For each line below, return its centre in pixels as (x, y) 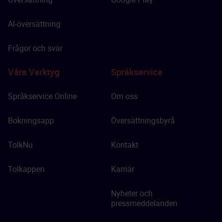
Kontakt (125, 145)
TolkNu (20, 145)
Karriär (123, 169)
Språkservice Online (42, 96)
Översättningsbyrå (143, 120)
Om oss (124, 96)
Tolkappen (26, 169)
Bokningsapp (31, 120)
